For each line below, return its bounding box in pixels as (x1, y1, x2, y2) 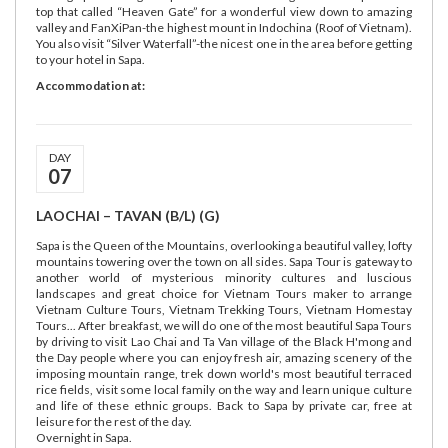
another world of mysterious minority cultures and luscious (36, 270, 412, 285)
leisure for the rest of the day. (36, 414, 192, 429)
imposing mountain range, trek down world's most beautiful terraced (36, 366, 412, 381)
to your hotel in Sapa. (36, 52, 145, 67)
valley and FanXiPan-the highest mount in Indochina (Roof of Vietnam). (36, 20, 412, 35)
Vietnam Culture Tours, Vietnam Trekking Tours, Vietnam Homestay (36, 302, 412, 317)
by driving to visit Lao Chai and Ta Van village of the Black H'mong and (36, 334, 412, 349)
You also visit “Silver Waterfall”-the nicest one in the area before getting (36, 36, 412, 51)
